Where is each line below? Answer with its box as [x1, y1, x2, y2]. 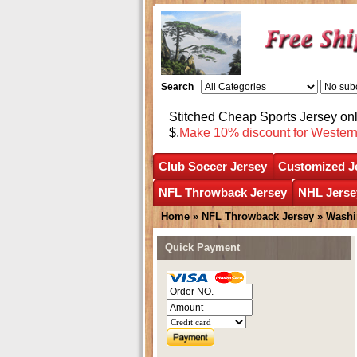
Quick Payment [165, 241, 240, 253]
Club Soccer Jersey [159, 159, 267, 173]
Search [160, 81, 194, 92]
